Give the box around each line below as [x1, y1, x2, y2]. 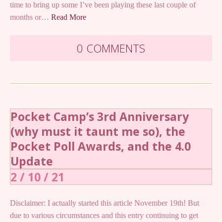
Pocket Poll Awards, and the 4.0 [10, 138, 191, 155]
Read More [51, 13, 86, 22]
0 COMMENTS [77, 41, 145, 56]
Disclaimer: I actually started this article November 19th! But [10, 199, 199, 208]
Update [10, 153, 53, 169]
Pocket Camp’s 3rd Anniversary [10, 109, 189, 125]
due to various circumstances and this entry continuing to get [10, 211, 198, 220]
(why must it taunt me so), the [10, 123, 185, 140]
